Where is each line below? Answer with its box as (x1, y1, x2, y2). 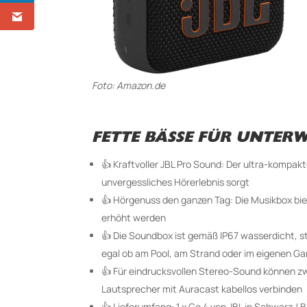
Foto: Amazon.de (92, 78, 166, 92)
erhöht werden (101, 211, 167, 225)
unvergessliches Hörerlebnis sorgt (101, 175, 250, 189)
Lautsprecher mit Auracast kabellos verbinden (101, 282, 303, 296)
